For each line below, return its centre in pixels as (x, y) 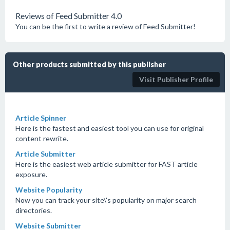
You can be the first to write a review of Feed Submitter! (106, 26)
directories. (34, 210)
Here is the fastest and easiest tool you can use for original (110, 128)
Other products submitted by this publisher (89, 64)
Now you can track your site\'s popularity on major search (106, 200)
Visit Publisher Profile (176, 79)
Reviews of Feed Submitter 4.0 (69, 16)
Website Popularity (49, 190)
